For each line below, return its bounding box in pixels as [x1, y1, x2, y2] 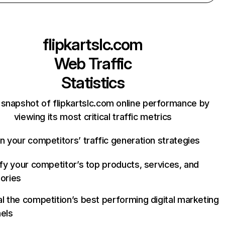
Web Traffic [54, 54, 132, 73]
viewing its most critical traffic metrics [14, 111, 172, 122]
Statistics [61, 73, 125, 92]
